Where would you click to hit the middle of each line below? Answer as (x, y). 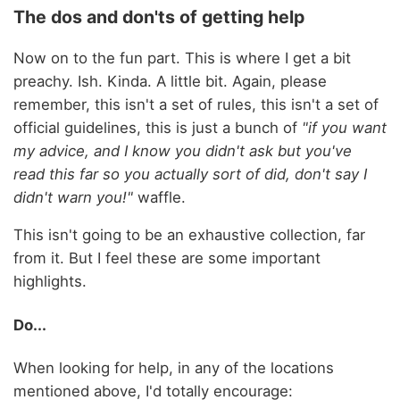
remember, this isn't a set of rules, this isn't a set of (196, 104)
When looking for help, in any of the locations (174, 368)
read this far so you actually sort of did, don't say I (190, 174)
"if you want (344, 127)
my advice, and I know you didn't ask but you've (183, 150)
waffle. (159, 197)
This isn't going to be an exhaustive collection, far (189, 235)
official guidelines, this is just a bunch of (158, 127)
